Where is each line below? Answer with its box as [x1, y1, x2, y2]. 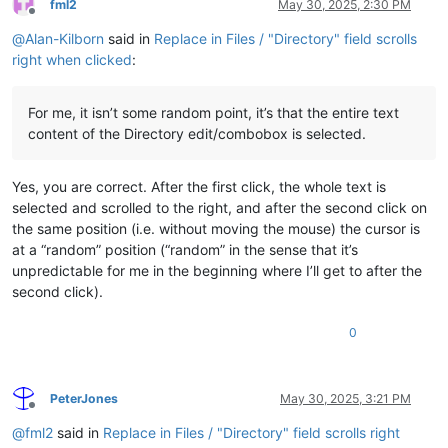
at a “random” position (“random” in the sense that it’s [12, 240, 358, 258]
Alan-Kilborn [25, 29, 104, 47]
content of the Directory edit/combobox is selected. [28, 124, 366, 142]
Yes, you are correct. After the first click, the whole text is [12, 177, 386, 195]
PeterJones [50, 390, 118, 406]
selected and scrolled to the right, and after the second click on [12, 198, 427, 216]
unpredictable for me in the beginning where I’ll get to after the [12, 261, 422, 279]
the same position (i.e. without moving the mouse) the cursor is [12, 219, 420, 237]
